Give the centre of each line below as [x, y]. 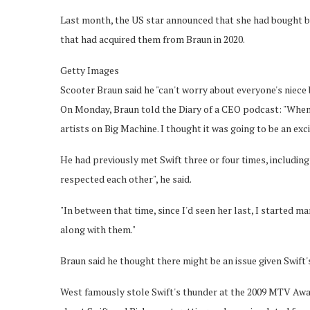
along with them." [98, 229]
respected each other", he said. [126, 179]
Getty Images [90, 70]
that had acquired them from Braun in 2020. [153, 39]
